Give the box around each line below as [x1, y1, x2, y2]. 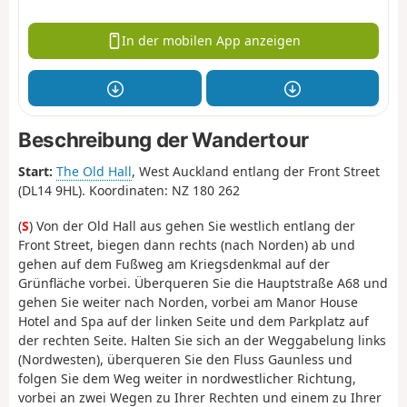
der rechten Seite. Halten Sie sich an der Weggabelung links [18, 331, 386, 349]
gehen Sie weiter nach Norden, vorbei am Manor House [18, 293, 358, 311]
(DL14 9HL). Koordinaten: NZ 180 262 [18, 182, 240, 200]
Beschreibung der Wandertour [18, 126, 309, 152]
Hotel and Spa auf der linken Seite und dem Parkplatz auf [18, 312, 369, 330]
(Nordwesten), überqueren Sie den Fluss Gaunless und [18, 350, 352, 368]
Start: [18, 163, 53, 181]
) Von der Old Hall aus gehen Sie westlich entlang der [29, 216, 355, 234]
